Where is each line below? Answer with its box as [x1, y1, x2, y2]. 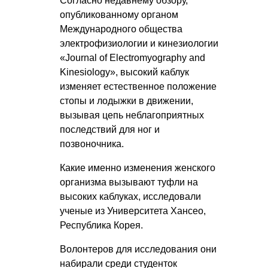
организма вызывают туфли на [60, 177, 198, 188]
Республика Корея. [60, 220, 143, 231]
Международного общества [60, 24, 182, 35]
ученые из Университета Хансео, [60, 206, 206, 217]
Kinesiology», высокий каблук [60, 67, 189, 78]
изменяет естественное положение [60, 81, 217, 92]
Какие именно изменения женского [60, 163, 215, 173]
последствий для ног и [60, 124, 160, 135]
